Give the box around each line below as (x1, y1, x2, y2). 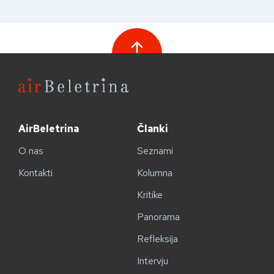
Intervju (137, 254, 168, 267)
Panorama (137, 210, 180, 223)
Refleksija (137, 232, 178, 245)
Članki (137, 122, 168, 135)
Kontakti (18, 166, 53, 179)
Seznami (137, 144, 173, 157)
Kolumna (137, 166, 172, 179)
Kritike (137, 188, 163, 201)
